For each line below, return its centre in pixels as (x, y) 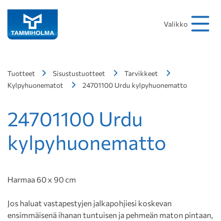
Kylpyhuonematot (35, 85)
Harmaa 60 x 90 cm (42, 179)
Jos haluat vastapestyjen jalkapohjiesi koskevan (90, 203)
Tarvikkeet (141, 73)
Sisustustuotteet (79, 73)
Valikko (175, 24)
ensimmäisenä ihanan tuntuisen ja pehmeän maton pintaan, (110, 215)
